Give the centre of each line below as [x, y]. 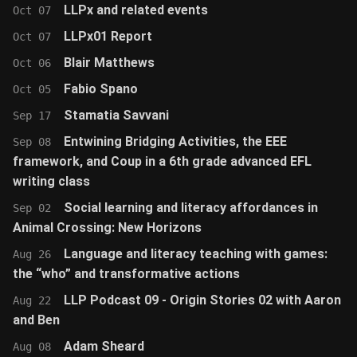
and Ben [36, 320]
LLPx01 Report [108, 36]
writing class [51, 181]
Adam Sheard [104, 346]
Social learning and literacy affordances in [191, 208]
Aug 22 [32, 300]
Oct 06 [32, 63]
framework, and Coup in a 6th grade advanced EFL [162, 161]
